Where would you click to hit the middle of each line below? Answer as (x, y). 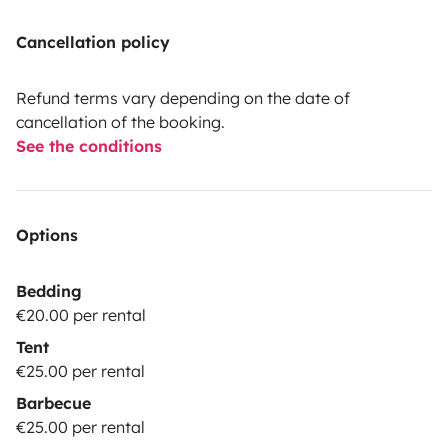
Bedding (49, 291)
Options (47, 235)
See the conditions (89, 146)
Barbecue (53, 403)
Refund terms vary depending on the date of (183, 98)
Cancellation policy (93, 42)
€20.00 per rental (81, 315)
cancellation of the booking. (120, 122)
